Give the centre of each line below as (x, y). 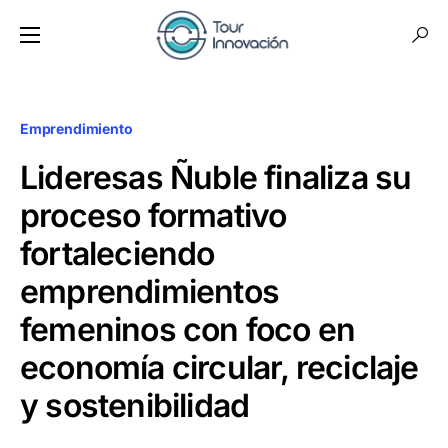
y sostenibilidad (135, 405)
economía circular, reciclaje (219, 367)
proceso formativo (153, 215)
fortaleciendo (117, 253)
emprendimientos (149, 291)
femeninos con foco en (188, 329)
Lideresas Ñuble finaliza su (216, 177)
